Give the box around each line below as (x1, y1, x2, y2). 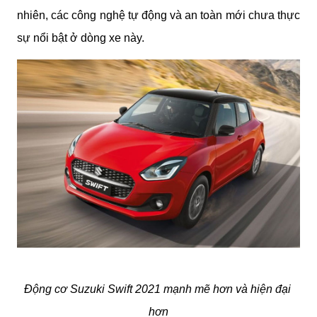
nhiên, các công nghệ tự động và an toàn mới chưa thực (17, 9, 300, 22)
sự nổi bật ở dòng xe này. (17, 32, 144, 45)
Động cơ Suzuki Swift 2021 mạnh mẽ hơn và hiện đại (23, 283, 291, 296)
